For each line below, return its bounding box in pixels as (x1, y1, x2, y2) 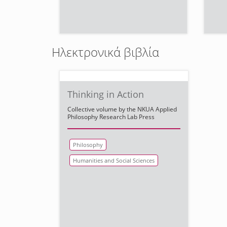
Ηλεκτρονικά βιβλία (52, 44, 159, 61)
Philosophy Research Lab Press (67, 112, 155, 122)
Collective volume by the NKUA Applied (67, 105, 177, 114)
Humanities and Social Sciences (73, 157, 155, 165)
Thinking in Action (67, 88, 144, 101)
